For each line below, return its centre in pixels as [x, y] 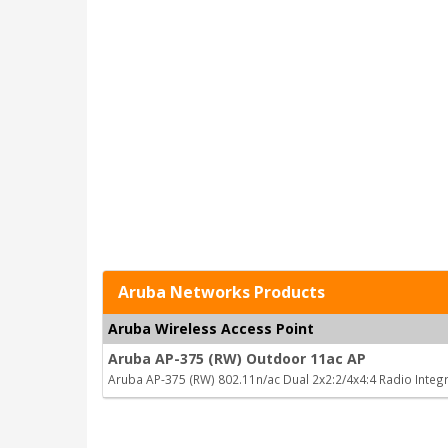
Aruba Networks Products [221, 292]
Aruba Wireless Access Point [211, 328]
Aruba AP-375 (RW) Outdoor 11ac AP [237, 358]
